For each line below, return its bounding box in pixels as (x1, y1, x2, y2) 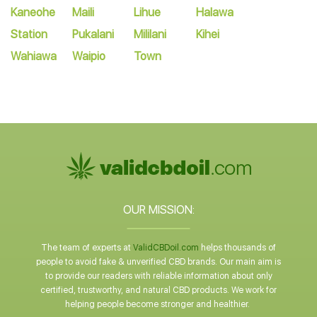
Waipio (72, 50, 106, 63)
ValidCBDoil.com (133, 243, 199, 253)
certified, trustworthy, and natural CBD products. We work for (40, 285, 277, 295)
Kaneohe (11, 6, 55, 19)
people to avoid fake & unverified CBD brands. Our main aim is (36, 257, 281, 267)
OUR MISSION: (122, 203, 195, 217)
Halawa (195, 6, 234, 19)
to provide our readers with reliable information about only (45, 271, 272, 281)
